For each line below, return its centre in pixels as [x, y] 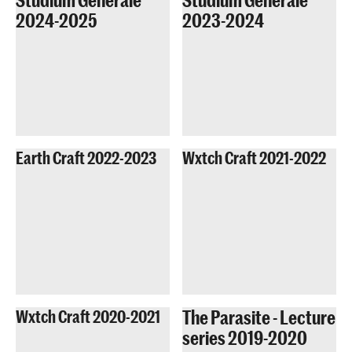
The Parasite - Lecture [259, 317]
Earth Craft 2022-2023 [86, 157]
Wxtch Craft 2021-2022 [254, 157]
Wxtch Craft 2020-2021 [88, 317]
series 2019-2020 [245, 338]
